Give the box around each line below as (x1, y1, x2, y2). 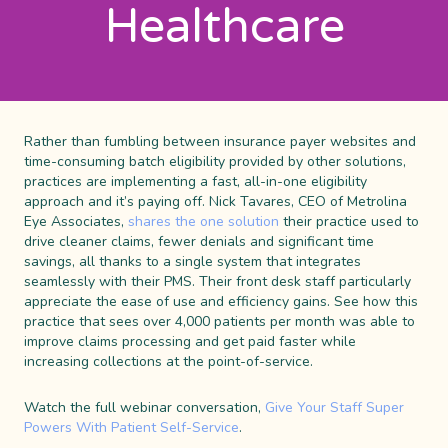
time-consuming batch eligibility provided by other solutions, (24, 152, 406, 172)
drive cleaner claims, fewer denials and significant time (24, 232, 374, 252)
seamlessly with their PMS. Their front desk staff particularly (24, 272, 411, 292)
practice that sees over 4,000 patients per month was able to (24, 312, 415, 332)
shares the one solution (128, 212, 279, 232)
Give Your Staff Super (265, 398, 404, 418)
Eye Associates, (24, 212, 128, 232)
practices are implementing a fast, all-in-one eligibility (24, 172, 367, 192)
